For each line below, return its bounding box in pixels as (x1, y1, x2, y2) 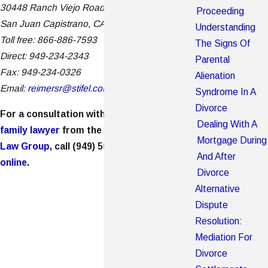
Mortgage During (196, 135, 267, 146)
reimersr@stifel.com (28, 83, 110, 94)
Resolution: (195, 216, 243, 227)
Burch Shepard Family (104, 124, 205, 135)
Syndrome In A (194, 87, 255, 98)
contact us (154, 141, 203, 151)
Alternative (195, 184, 240, 194)
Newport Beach (115, 108, 185, 119)
